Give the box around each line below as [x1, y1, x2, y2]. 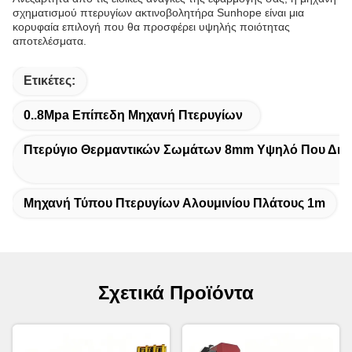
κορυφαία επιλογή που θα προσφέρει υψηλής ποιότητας [13, 20, 290, 33]
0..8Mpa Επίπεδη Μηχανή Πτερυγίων [24, 108, 243, 122]
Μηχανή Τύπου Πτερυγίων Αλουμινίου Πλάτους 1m [24, 196, 325, 210]
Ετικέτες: [24, 74, 75, 87]
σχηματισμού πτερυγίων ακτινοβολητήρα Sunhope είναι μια [13, 6, 304, 19]
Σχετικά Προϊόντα [98, 282, 254, 303]
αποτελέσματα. [13, 35, 86, 47]
